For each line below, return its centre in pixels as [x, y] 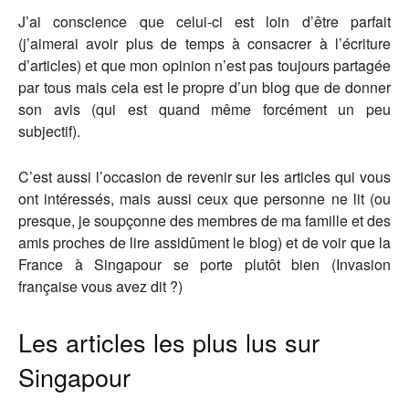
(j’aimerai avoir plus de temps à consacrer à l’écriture [204, 43]
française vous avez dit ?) [100, 286]
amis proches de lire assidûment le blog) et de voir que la [204, 242]
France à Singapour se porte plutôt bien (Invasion [204, 264]
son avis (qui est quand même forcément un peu [204, 109]
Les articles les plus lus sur [169, 341]
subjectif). [49, 131]
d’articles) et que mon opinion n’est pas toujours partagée [204, 65]
